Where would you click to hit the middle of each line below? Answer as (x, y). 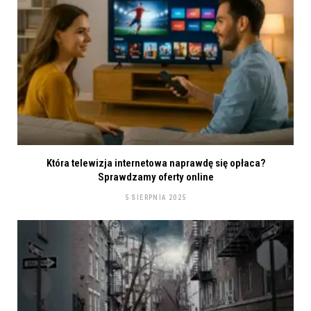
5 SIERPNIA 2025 (155, 198)
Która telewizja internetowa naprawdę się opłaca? (155, 163)
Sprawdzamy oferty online (155, 177)
